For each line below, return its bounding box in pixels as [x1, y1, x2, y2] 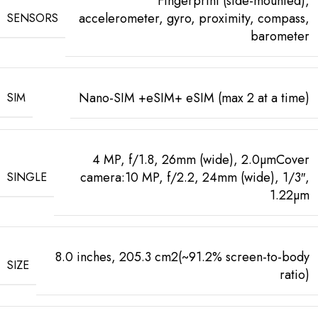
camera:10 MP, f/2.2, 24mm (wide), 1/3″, [80, 168, 309, 187]
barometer [251, 26, 309, 45]
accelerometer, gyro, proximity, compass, [79, 9, 309, 28]
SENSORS [7, 9, 58, 26]
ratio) [280, 265, 309, 284]
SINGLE [7, 168, 47, 185]
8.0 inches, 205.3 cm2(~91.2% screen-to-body [55, 247, 309, 266]
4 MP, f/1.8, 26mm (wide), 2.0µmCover [92, 150, 309, 169]
